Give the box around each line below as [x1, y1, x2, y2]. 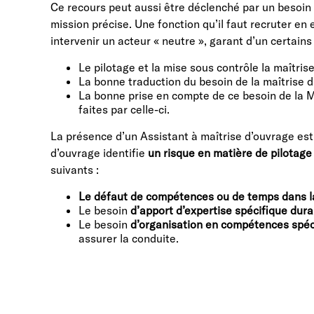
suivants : [50, 162, 102, 177]
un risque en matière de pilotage [148, 145, 312, 160]
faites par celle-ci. [78, 102, 170, 116]
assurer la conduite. [78, 231, 179, 245]
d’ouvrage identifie [50, 145, 148, 160]
